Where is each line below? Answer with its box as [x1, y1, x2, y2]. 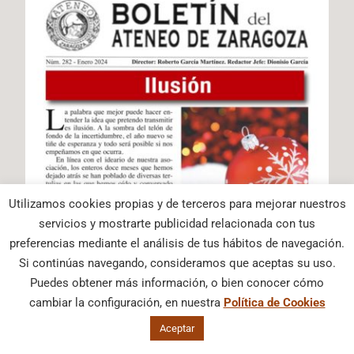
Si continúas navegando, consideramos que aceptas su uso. [18, 255, 336, 270]
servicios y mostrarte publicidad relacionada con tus [39, 216, 315, 231]
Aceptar [160, 322, 194, 334]
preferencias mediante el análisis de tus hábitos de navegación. [9, 235, 345, 250]
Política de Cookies [223, 296, 326, 310]
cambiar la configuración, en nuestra [28, 296, 224, 310]
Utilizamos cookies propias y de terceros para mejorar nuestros [8, 196, 346, 211]
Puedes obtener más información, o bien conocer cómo [30, 275, 324, 290]
